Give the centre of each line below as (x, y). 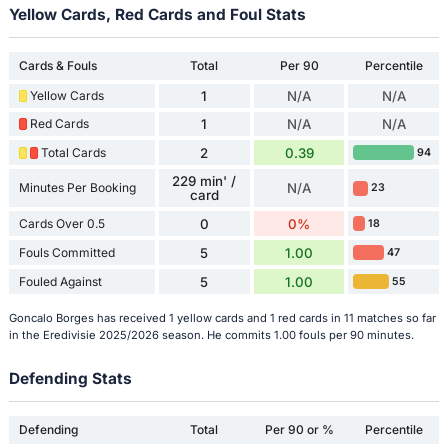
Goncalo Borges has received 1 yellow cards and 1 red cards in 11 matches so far (222, 317)
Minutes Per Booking (77, 188)
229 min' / (204, 181)
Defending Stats (70, 378)
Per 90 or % (299, 430)
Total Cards (73, 152)
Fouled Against (60, 281)
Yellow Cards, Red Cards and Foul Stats (157, 15)
